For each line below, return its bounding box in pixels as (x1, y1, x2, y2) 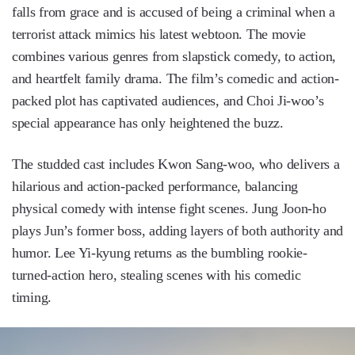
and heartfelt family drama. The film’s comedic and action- (12, 70, 339, 86)
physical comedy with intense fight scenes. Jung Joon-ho (12, 200, 326, 216)
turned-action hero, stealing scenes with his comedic (12, 266, 301, 283)
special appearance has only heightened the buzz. (12, 114, 284, 131)
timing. (12, 288, 52, 305)
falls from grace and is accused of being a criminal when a (12, 3, 335, 20)
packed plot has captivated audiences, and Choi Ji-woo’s (12, 92, 324, 109)
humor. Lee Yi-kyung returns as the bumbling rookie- (12, 244, 307, 261)
